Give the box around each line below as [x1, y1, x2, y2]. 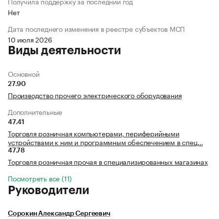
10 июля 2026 [8, 34, 52, 45]
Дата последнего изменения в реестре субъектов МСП [8, 23, 185, 34]
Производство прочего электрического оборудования [8, 89, 182, 101]
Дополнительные [8, 106, 63, 117]
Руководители [8, 184, 89, 197]
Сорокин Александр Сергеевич [8, 210, 110, 218]
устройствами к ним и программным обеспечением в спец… [8, 136, 203, 148]
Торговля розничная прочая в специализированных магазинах [8, 156, 208, 167]
